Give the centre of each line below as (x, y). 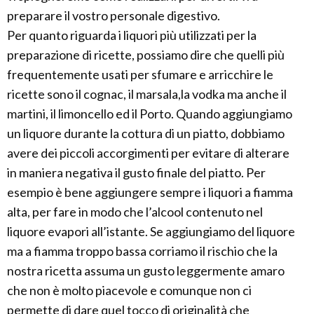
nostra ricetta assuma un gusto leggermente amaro (146, 270)
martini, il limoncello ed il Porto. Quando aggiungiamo (150, 113)
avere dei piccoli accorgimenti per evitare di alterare (148, 152)
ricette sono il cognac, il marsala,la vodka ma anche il (147, 94)
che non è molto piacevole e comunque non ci (129, 290)
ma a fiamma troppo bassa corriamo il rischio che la (142, 251)
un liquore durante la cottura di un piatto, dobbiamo (146, 133)
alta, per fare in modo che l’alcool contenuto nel (135, 211)
